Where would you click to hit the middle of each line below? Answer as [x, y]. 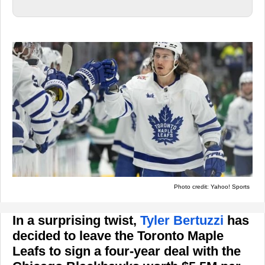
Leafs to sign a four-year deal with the [127, 251]
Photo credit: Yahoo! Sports [212, 187]
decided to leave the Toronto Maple [118, 236]
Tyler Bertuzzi [182, 221]
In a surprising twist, [76, 221]
